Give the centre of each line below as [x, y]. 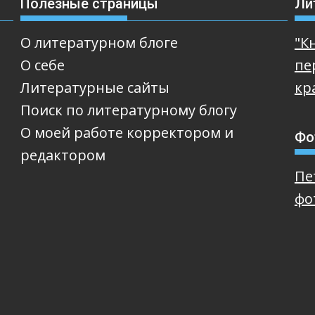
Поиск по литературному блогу [128, 110]
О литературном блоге [99, 43]
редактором [63, 155]
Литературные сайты [95, 88]
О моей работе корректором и [127, 133]
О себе [42, 65]
